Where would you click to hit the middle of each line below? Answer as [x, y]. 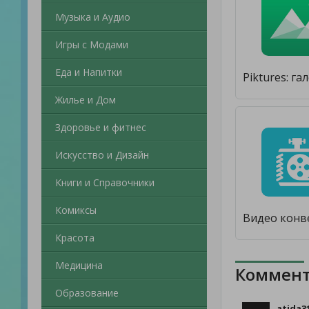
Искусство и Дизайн [102, 155]
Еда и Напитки [89, 72]
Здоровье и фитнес [101, 127]
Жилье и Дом [86, 100]
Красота [75, 238]
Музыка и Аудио [93, 17]
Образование [87, 293]
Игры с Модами [92, 44]
